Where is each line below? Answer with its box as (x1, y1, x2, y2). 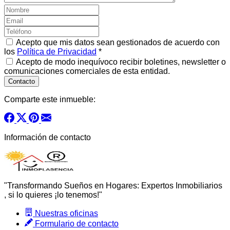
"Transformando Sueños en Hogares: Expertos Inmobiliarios (4, 181, 222, 190)
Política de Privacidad (17, 47, 97, 56)
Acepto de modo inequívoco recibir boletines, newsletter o (14, 57, 226, 67)
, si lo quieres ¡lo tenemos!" (4, 190, 102, 200)
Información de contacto (4, 133, 91, 142)
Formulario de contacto (33, 219, 119, 228)
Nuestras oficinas (33, 209, 98, 218)
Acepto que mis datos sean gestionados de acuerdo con (14, 38, 220, 47)
